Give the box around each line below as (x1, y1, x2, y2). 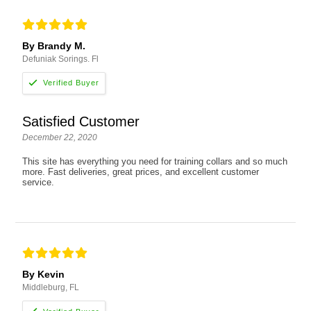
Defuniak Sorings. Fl (22, 53, 99, 64)
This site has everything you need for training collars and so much (22, 155, 288, 167)
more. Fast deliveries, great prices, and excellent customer (22, 166, 260, 177)
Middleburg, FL (22, 283, 80, 293)
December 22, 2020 (22, 132, 98, 142)
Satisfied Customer (22, 113, 140, 129)
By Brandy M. (22, 40, 86, 51)
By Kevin (22, 269, 65, 280)
